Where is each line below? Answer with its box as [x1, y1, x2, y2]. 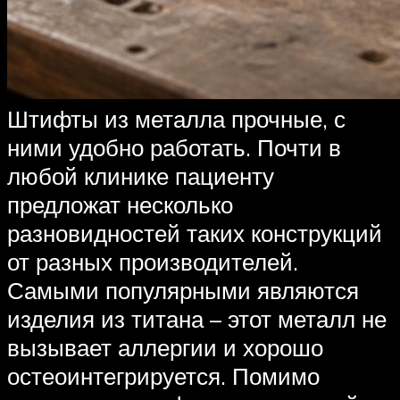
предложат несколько [7, 190, 233, 220]
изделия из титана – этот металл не [7, 304, 387, 334]
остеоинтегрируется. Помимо [7, 362, 320, 391]
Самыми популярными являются [7, 276, 359, 305]
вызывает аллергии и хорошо [7, 333, 323, 362]
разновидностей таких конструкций [7, 219, 382, 248]
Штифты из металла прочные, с [7, 104, 346, 134]
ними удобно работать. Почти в [7, 133, 341, 162]
